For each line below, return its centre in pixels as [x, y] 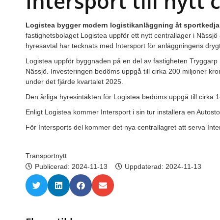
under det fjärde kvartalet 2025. [74, 81]
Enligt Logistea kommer [63, 112]
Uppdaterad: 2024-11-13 [163, 166]
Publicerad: [53, 166]
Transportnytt [46, 155]
